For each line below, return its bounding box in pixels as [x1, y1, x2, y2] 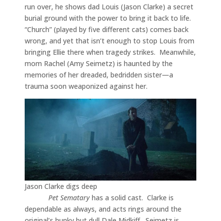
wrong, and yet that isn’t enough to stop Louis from [25, 36, 194, 46]
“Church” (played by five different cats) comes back [25, 25, 188, 35]
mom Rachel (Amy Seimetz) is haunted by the [25, 59, 173, 69]
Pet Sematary [48, 193, 92, 202]
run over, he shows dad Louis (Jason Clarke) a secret [25, 2, 193, 12]
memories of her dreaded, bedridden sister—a [25, 70, 173, 80]
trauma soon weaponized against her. [25, 81, 147, 91]
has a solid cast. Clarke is [92, 193, 174, 202]
